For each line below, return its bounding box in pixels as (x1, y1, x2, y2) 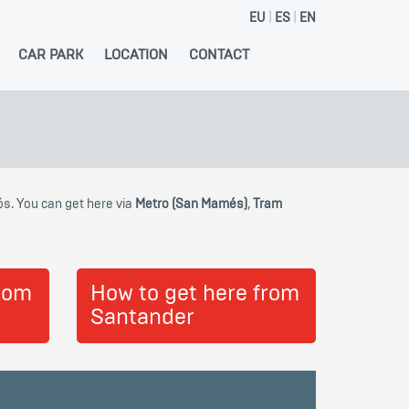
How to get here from (89, 283, 299, 305)
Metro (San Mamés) (135, 198, 247, 211)
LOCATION (103, 48, 168, 62)
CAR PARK (17, 48, 83, 62)
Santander (89, 307, 194, 329)
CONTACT (188, 48, 249, 62)
